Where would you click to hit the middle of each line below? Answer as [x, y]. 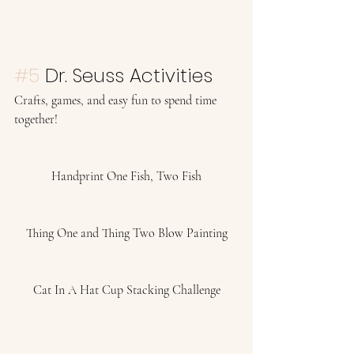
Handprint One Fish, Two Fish [126, 176]
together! [38, 119]
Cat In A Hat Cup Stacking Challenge [126, 290]
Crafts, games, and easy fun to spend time [117, 100]
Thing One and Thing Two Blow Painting [126, 233]
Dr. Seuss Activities [129, 75]
